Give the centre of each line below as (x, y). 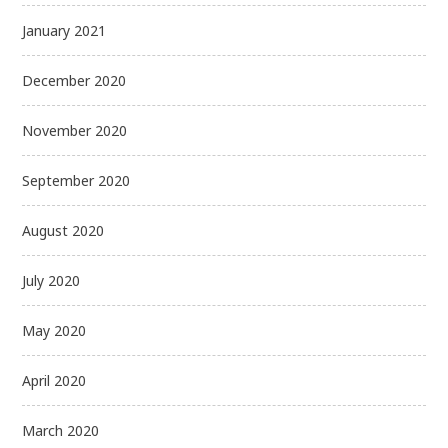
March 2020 (61, 430)
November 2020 (75, 130)
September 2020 (76, 180)
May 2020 (54, 330)
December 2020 (74, 80)
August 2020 (63, 230)
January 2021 (64, 30)
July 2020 (51, 280)
